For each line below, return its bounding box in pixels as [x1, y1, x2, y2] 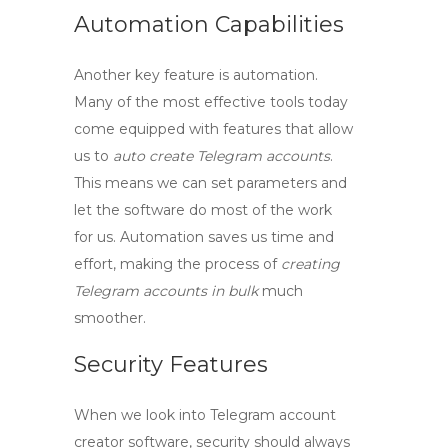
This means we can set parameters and [74, 174, 347, 192]
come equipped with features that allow [74, 120, 353, 138]
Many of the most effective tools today [74, 93, 348, 111]
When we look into [74, 406, 210, 424]
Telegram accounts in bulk [74, 282, 258, 300]
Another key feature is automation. [74, 66, 318, 84]
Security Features [74, 351, 268, 378]
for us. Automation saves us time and [74, 228, 334, 246]
